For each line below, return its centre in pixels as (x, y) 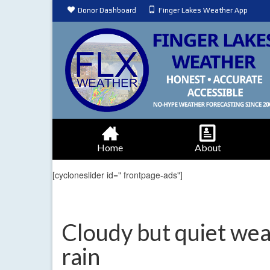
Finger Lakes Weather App (203, 10)
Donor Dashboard (107, 10)
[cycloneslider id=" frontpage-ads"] (118, 175)
